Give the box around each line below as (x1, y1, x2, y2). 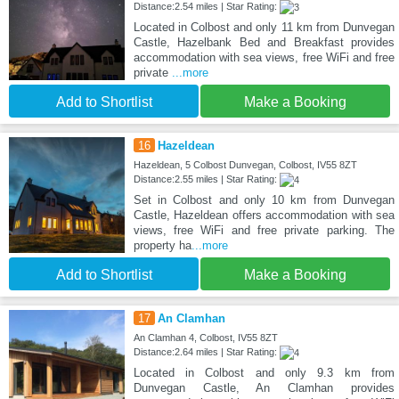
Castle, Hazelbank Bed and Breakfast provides (133, 36, 395, 50)
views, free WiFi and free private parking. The (133, 224, 395, 238)
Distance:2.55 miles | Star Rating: (133, 174, 280, 185)
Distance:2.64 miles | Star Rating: (133, 346, 280, 358)
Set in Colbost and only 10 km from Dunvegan (133, 193, 395, 208)
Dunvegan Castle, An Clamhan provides (133, 381, 395, 395)
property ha (133, 239, 191, 253)
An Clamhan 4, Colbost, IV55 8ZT (133, 332, 278, 344)
